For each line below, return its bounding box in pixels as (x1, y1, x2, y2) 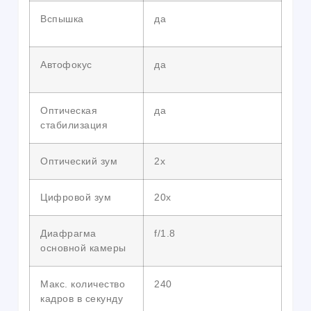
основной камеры (40, 242, 126, 254)
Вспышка (40, 13, 84, 25)
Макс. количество (40, 278, 125, 290)
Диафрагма (40, 228, 96, 239)
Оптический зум (40, 155, 117, 167)
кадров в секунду (40, 293, 123, 305)
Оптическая (40, 105, 97, 117)
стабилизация (40, 119, 108, 131)
